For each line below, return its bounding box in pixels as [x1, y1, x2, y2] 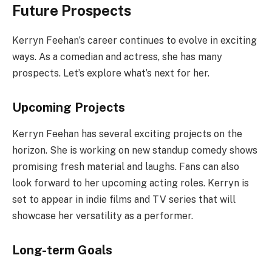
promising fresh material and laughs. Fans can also [12, 161, 239, 173]
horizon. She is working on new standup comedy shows [12, 144, 257, 157]
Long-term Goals [12, 242, 112, 257]
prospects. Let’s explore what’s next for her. [12, 67, 209, 80]
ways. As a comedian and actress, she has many [12, 51, 222, 63]
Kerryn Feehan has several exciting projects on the [12, 128, 242, 140]
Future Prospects [12, 2, 131, 19]
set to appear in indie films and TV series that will [12, 194, 236, 206]
